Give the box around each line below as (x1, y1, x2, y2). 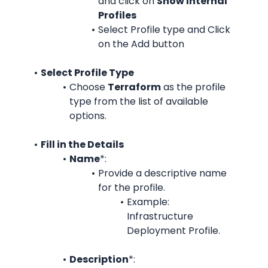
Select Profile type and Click (98, 23, 230, 36)
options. (69, 109, 106, 123)
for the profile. (98, 181, 165, 194)
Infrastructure (127, 209, 193, 223)
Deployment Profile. (127, 224, 220, 237)
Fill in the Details (40, 138, 124, 151)
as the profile (160, 80, 226, 94)
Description (69, 252, 129, 266)
